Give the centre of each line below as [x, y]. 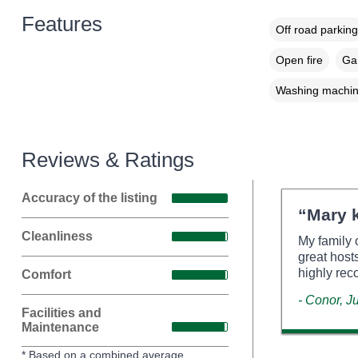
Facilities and [61, 312]
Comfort [46, 275]
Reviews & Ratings [107, 159]
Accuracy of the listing [89, 198]
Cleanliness [57, 237]
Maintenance [60, 327]
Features [62, 24]
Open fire [299, 60]
